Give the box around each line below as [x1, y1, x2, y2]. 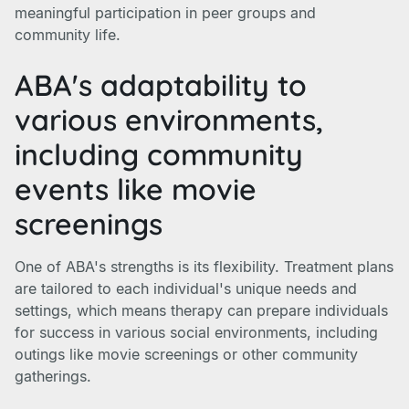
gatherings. [15, 367, 91, 385]
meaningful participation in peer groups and [15, 4, 316, 22]
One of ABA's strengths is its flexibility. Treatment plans [15, 257, 393, 276]
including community [15, 136, 303, 173]
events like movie [15, 171, 257, 207]
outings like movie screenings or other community [15, 345, 358, 363]
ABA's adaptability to [15, 67, 307, 103]
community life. [15, 26, 121, 44]
